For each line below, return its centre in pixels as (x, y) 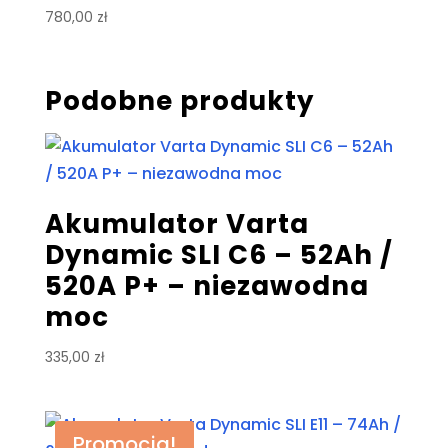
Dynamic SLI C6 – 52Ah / (218, 255)
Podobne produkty (179, 101)
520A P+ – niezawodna (206, 286)
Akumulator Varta (176, 224)
